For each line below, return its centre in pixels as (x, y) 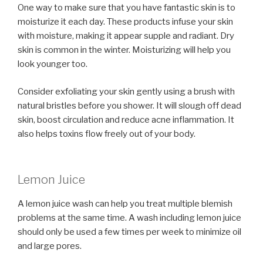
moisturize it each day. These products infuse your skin (125, 22)
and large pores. (50, 246)
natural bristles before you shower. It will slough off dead (129, 105)
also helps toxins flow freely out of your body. (107, 134)
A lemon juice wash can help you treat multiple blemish (125, 204)
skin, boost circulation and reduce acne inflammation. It (126, 119)
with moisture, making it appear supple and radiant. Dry (126, 36)
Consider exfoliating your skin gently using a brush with (126, 91)
